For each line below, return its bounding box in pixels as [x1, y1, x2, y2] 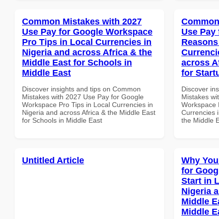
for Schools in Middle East [22, 116, 102, 124]
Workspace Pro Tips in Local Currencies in [22, 100, 153, 109]
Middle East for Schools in [22, 57, 132, 67]
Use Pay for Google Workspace [22, 26, 153, 37]
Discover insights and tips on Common [22, 85, 141, 93]
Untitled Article [22, 155, 84, 165]
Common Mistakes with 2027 [22, 16, 142, 26]
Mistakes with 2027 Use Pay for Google [22, 92, 144, 101]
